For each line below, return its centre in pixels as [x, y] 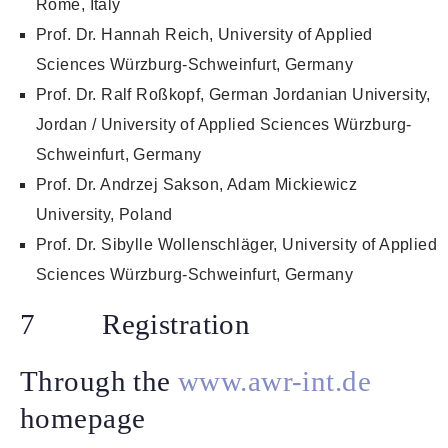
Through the [99, 381]
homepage [83, 418]
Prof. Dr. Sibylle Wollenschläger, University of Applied [237, 245]
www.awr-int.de [274, 381]
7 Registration [135, 324]
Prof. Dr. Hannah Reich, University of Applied [204, 35]
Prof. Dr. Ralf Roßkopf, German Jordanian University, [233, 95]
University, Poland [104, 215]
